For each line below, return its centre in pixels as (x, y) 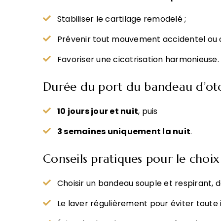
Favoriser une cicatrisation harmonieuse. (138, 59)
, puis (148, 111)
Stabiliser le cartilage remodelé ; (122, 19)
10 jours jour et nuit (98, 111)
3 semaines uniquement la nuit (124, 131)
